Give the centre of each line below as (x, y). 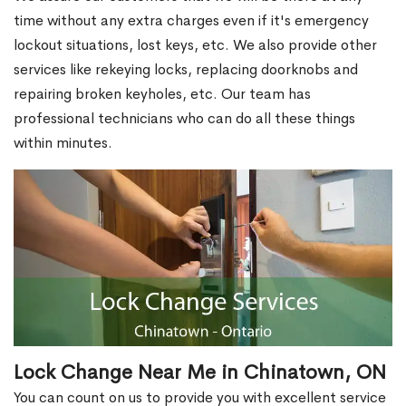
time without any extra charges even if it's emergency (191, 20)
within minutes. (63, 143)
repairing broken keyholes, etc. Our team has (162, 94)
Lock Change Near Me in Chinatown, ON (200, 373)
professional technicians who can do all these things (184, 118)
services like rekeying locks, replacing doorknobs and (186, 69)
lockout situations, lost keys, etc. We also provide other (195, 45)
